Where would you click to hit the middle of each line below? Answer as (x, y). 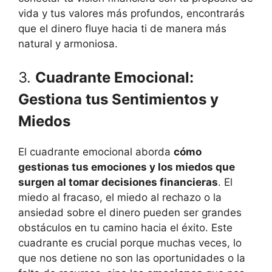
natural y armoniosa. (68, 43)
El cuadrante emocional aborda (96, 152)
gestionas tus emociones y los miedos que (127, 167)
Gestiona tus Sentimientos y (118, 100)
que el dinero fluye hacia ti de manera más (122, 28)
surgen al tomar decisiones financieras (118, 182)
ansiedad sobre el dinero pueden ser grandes (130, 213)
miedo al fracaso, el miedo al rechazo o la (120, 198)
